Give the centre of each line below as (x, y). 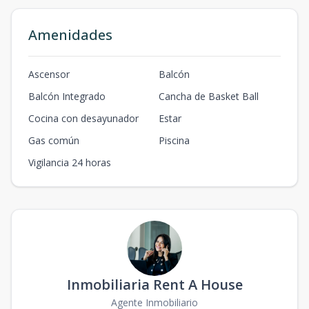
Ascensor (49, 74)
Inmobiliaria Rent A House (154, 285)
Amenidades (70, 35)
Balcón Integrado (67, 97)
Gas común (54, 141)
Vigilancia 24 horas (70, 163)
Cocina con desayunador (83, 119)
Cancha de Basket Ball (209, 97)
